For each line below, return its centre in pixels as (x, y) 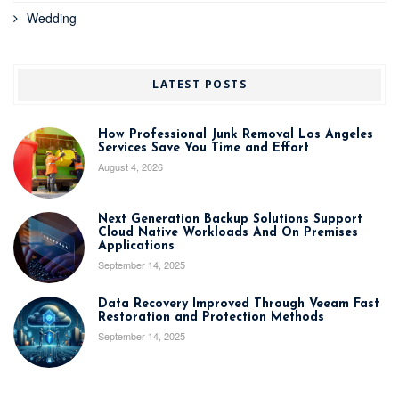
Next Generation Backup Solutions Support (230, 219)
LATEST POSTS (199, 84)
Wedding (52, 17)
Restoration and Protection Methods (211, 317)
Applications (136, 246)
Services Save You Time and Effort (204, 148)
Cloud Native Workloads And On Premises (228, 232)
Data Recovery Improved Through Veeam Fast (239, 304)
